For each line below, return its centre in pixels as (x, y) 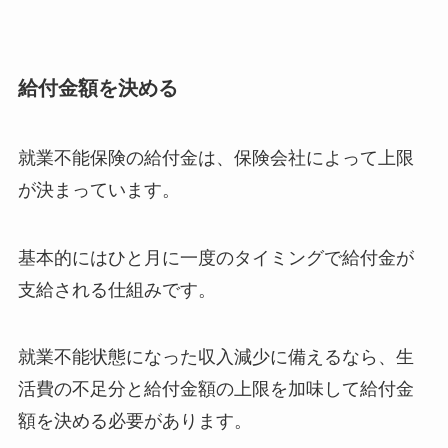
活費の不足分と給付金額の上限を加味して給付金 (215, 389)
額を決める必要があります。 (134, 421)
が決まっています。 (98, 189)
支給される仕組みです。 (116, 289)
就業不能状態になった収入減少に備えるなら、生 (215, 357)
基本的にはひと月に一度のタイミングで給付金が (215, 257)
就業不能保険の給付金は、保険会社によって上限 (215, 157)
